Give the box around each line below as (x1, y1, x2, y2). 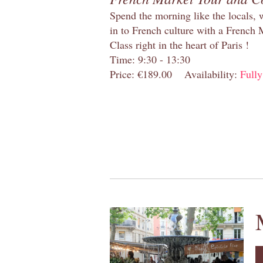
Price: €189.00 (110, 66, 172, 81)
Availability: (184, 66, 240, 81)
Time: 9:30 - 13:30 (110, 52, 190, 66)
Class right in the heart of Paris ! (110, 37, 249, 52)
